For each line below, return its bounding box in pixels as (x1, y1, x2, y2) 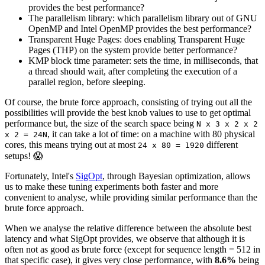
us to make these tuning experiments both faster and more (5, 181, 218, 192)
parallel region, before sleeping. (28, 76, 146, 87)
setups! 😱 (5, 150, 43, 161)
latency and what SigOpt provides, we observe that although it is (5, 233, 245, 244)
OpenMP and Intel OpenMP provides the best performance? (28, 23, 251, 34)
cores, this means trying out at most (5, 139, 138, 150)
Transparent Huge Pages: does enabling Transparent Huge (28, 34, 245, 44)
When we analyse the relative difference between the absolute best (5, 222, 251, 233)
